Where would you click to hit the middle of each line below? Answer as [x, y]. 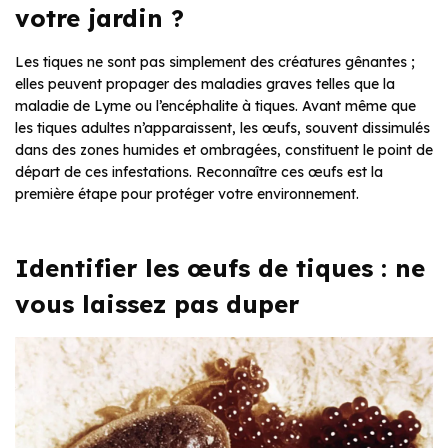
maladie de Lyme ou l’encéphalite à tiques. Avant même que [215, 105]
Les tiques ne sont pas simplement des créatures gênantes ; [215, 61]
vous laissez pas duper [157, 303]
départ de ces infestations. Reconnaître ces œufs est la [199, 171]
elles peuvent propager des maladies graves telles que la [205, 83]
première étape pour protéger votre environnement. [187, 193]
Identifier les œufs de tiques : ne [220, 267]
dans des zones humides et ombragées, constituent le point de [224, 149]
